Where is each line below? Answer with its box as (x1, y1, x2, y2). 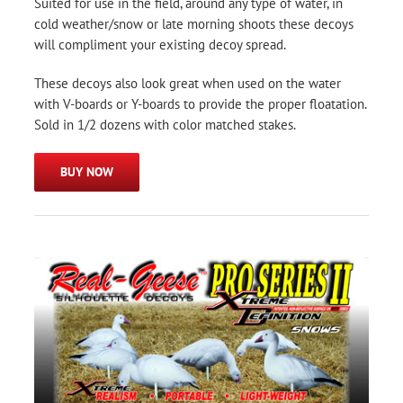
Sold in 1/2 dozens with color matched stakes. (34, 115, 296, 133)
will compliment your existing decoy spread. (34, 35, 286, 53)
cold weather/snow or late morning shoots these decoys (34, 14, 354, 32)
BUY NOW (60, 163, 113, 180)
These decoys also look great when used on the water (34, 74, 341, 92)
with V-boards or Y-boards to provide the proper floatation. (34, 94, 367, 112)
